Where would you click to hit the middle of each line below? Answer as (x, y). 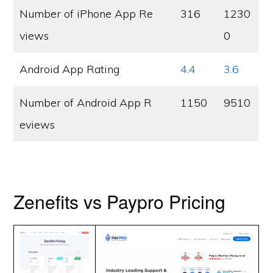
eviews (37, 125)
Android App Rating (70, 69)
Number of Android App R (86, 103)
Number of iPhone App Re (87, 14)
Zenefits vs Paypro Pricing (120, 201)
